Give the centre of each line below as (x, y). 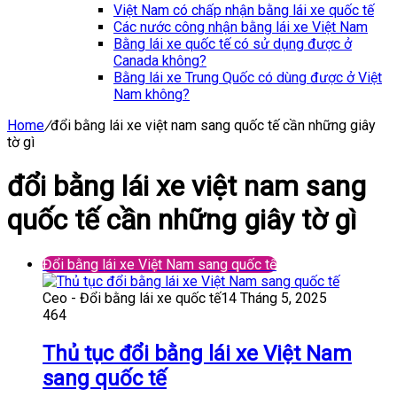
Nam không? (152, 94)
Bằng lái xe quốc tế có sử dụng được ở (233, 44)
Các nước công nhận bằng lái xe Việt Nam (241, 27)
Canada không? (160, 61)
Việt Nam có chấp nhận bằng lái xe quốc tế (244, 10)
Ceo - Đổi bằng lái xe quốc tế (132, 298)
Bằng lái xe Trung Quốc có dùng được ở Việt (248, 78)
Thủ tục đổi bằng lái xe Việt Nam (197, 353)
